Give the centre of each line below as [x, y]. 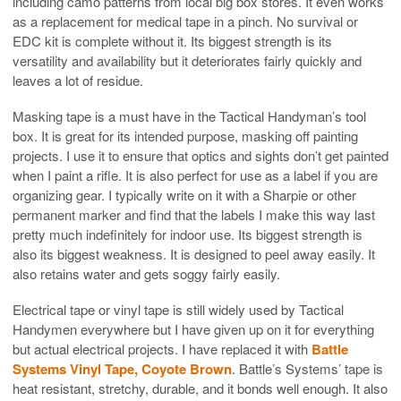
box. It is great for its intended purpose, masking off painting [185, 135]
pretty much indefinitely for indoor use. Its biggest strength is [188, 234]
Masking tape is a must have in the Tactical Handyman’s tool [189, 115]
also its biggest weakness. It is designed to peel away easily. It [194, 253]
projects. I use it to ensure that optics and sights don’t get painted [200, 155]
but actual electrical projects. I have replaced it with [162, 348]
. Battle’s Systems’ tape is [307, 368]
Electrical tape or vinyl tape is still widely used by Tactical [178, 309]
